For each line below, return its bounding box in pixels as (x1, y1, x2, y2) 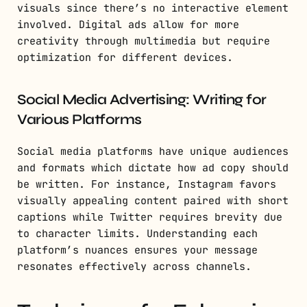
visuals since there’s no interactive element (17, 1, 288, 16)
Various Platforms (17, 111, 142, 129)
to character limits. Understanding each (17, 227, 258, 241)
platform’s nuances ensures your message (17, 243, 258, 258)
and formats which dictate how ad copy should (17, 161, 288, 175)
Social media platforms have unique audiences (17, 145, 288, 159)
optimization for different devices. (17, 51, 233, 65)
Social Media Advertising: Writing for (17, 91, 267, 109)
